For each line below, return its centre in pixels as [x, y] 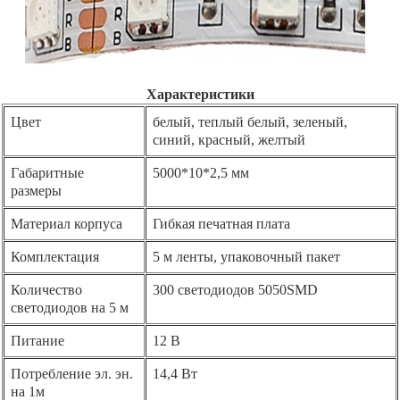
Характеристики [200, 94]
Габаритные [47, 172]
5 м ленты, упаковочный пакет [246, 256]
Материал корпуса [67, 223]
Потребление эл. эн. [72, 373]
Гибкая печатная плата [221, 223]
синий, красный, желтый [229, 139]
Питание [37, 340]
